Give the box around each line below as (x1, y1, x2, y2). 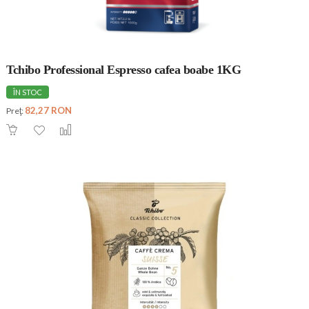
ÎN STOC (13, 87, 42, 97)
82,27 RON (25, 104, 72, 116)
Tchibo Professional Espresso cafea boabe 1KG (6, 62, 241, 77)
